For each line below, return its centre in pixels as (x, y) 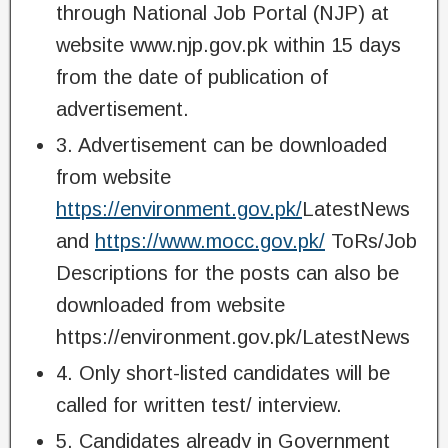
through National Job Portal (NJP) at (222, 13)
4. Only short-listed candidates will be (223, 373)
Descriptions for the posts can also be (227, 273)
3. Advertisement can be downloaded (221, 145)
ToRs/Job (371, 241)
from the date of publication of (192, 77)
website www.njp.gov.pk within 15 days (228, 45)
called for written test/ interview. (199, 405)
